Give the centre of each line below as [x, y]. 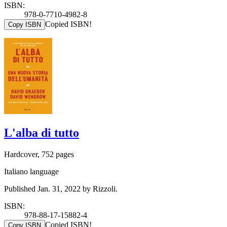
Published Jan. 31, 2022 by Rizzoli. [61, 189]
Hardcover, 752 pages [39, 155]
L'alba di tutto [42, 133]
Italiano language [31, 172]
